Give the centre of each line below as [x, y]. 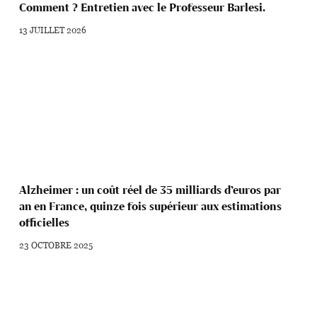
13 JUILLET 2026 [53, 30]
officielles [45, 222]
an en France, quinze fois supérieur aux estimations [151, 206]
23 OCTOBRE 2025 [56, 244]
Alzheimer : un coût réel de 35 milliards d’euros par [150, 190]
